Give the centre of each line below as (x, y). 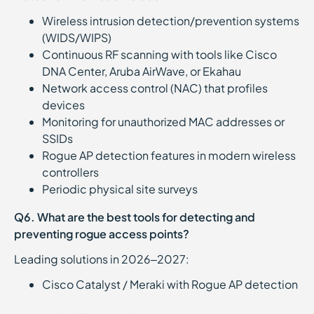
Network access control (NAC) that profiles (155, 88)
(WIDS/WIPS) (79, 37)
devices (66, 105)
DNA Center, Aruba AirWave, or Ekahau (144, 71)
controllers (73, 172)
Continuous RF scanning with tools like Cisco (159, 54)
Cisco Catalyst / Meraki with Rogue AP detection (170, 284)
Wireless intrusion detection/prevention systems (171, 21)
